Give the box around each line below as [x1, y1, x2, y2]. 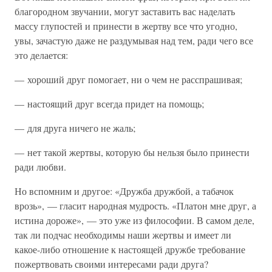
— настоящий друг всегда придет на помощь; [15, 97, 204, 110]
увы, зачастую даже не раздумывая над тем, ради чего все [15, 34, 253, 47]
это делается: [15, 49, 68, 61]
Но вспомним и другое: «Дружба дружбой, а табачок [15, 185, 234, 197]
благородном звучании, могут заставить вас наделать [15, 5, 235, 18]
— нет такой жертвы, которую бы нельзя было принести [15, 146, 250, 158]
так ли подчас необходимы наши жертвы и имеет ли [15, 228, 231, 241]
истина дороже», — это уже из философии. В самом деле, [15, 214, 254, 226]
